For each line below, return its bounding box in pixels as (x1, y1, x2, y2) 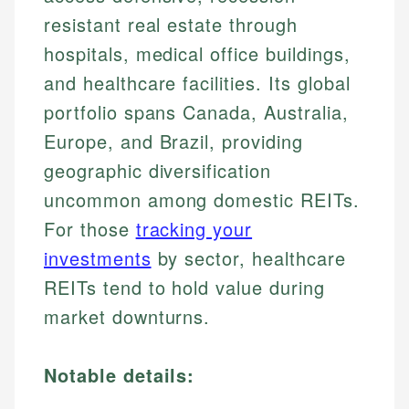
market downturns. (44, 303, 211, 330)
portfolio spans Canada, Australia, (44, 99, 349, 126)
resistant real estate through (44, 11, 298, 38)
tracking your (135, 215, 253, 243)
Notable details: (44, 362, 195, 389)
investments (44, 245, 152, 272)
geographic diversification (44, 157, 271, 184)
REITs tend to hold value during (44, 274, 325, 301)
